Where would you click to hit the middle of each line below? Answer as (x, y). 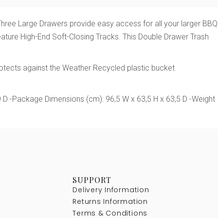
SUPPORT (92, 180)
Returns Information (110, 201)
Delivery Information (111, 190)
